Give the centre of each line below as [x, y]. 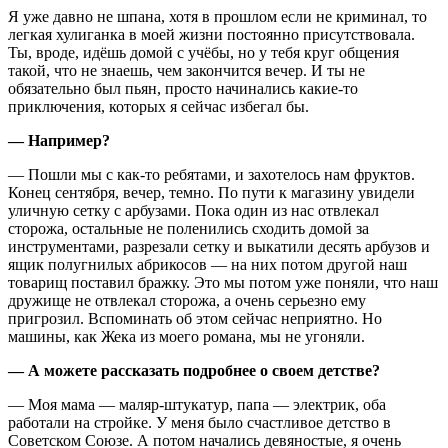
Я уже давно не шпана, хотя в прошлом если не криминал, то [217, 16]
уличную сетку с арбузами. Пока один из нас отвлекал [193, 210]
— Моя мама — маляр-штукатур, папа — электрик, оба [197, 404]
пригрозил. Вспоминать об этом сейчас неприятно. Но [195, 318]
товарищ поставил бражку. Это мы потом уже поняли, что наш [223, 282]
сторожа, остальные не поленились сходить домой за [188, 228]
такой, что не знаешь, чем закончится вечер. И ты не [186, 70]
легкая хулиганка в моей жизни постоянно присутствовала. [211, 34]
